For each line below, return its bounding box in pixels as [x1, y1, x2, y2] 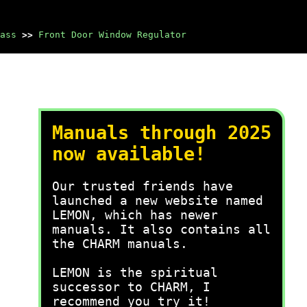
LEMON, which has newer [52, 208, 218, 222]
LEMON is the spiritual [52, 265, 218, 280]
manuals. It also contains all [52, 222, 271, 236]
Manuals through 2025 [52, 122, 271, 143]
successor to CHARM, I [52, 280, 210, 294]
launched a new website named [52, 193, 263, 208]
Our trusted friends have [52, 179, 233, 193]
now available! [52, 143, 206, 164]
